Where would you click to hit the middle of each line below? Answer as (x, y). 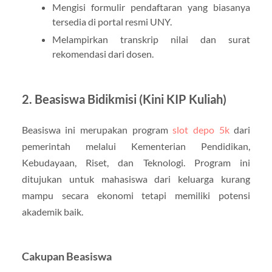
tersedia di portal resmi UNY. (112, 21)
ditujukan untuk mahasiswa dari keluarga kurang (136, 178)
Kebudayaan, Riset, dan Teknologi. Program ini (136, 162)
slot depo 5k (201, 129)
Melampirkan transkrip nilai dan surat (151, 39)
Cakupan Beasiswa (66, 256)
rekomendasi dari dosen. (103, 53)
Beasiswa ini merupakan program (97, 129)
